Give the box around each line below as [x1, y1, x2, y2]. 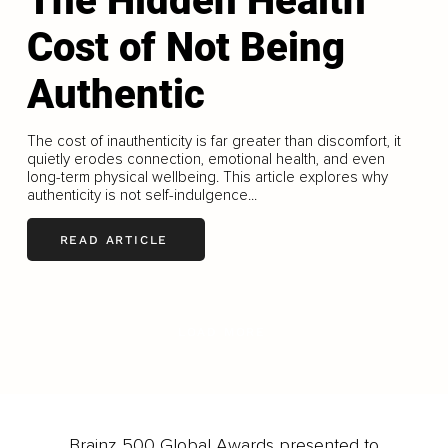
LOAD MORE [177, 325, 267, 340]
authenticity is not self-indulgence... [26, 186, 257, 205]
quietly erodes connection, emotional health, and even [26, 150, 385, 169]
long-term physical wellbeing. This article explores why [26, 168, 388, 187]
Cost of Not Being [26, 24, 345, 72]
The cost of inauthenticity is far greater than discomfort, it [26, 132, 401, 151]
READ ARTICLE [59, 232, 169, 247]
